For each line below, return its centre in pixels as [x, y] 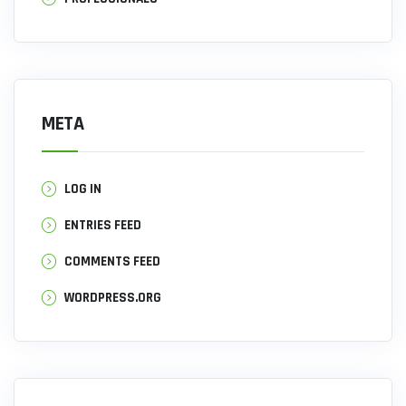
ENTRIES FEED [103, 226]
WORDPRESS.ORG [113, 298]
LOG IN [83, 189]
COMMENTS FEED [112, 262]
